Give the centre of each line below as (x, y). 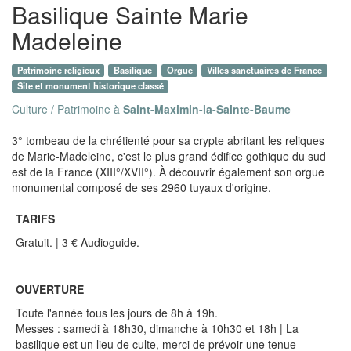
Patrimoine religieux (58, 70)
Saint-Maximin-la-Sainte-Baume (207, 109)
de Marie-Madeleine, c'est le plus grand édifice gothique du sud (169, 156)
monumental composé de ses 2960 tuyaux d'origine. (141, 187)
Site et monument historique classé (90, 86)
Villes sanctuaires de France (265, 70)
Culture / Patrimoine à (67, 109)
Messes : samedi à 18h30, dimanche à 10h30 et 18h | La (157, 328)
